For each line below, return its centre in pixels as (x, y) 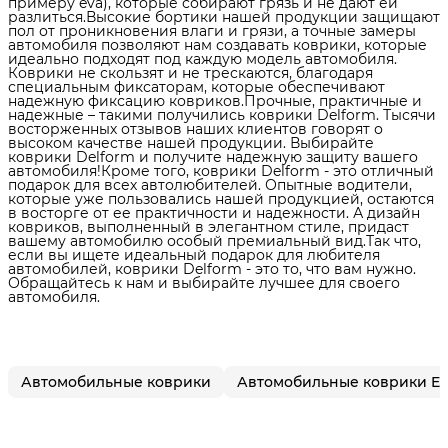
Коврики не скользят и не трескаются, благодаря (190, 72)
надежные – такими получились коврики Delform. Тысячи (222, 114)
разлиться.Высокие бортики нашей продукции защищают (224, 16)
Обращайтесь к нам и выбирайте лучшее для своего (204, 282)
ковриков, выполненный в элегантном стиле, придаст (208, 226)
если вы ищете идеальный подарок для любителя (194, 254)
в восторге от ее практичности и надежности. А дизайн (214, 212)
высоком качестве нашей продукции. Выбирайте (191, 142)
